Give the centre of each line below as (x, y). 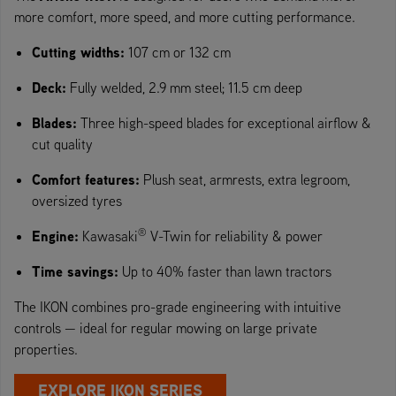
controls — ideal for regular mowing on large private (166, 327)
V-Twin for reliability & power (235, 236)
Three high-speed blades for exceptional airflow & (224, 122)
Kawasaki (108, 236)
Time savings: (75, 271)
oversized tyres (77, 200)
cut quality (62, 144)
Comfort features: (86, 179)
